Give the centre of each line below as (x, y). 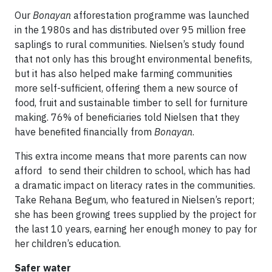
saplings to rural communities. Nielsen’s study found (129, 44)
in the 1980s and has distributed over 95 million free (130, 30)
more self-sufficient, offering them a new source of (126, 88)
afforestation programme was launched (160, 15)
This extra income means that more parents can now (131, 156)
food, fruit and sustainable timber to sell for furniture (131, 103)
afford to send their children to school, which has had (132, 171)
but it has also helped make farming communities (124, 73)
